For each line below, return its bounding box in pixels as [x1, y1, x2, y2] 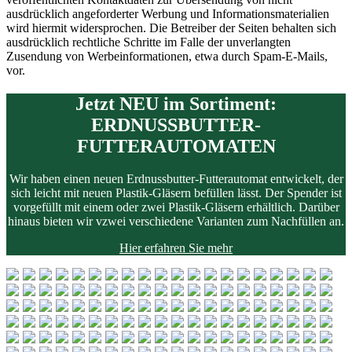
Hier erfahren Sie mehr [119, 241, 233, 255]
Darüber [298, 200, 339, 214]
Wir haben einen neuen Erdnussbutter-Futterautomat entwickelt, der [9, 172, 343, 186]
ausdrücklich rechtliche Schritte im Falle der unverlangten [6, 35, 291, 49]
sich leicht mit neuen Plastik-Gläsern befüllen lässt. [10, 186, 262, 200]
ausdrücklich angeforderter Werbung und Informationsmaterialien [6, 6, 329, 20]
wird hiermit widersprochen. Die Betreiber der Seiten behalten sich [6, 20, 336, 35]
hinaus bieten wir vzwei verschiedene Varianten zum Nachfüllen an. [8, 214, 344, 229]
